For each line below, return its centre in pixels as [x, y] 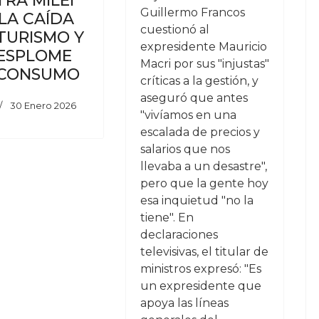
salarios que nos [185, 149]
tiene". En [167, 218]
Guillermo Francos [192, 12]
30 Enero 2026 [43, 105]
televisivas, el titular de [204, 252]
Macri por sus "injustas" [204, 64]
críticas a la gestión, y [199, 81]
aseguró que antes [194, 98]
